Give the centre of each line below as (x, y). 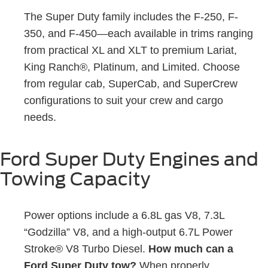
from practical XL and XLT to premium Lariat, (130, 50)
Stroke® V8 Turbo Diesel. (86, 249)
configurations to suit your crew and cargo (124, 100)
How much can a (191, 249)
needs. (40, 117)
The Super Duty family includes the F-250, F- (131, 16)
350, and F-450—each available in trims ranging (138, 33)
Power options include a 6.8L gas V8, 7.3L (124, 215)
